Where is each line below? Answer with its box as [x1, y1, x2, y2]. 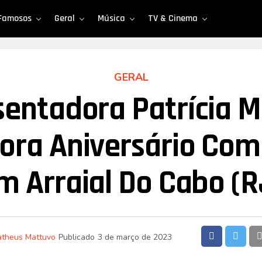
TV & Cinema [148, 12, 198, 25]
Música [98, 12, 125, 25]
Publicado [58, 232, 95, 243]
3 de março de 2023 [98, 232, 172, 243]
